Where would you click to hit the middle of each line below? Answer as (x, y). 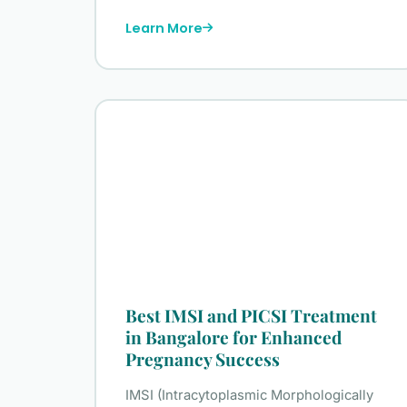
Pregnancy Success (203, 359)
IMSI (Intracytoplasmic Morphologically (249, 396)
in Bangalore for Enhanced (233, 338)
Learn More (164, 28)
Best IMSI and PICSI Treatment (251, 316)
